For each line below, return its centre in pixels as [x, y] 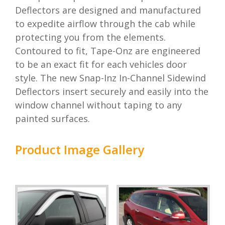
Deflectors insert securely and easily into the [112, 91]
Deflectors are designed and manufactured [108, 10]
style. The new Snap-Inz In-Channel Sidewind [110, 78]
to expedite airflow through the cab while [105, 24]
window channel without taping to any [98, 105]
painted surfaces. [52, 119]
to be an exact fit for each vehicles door [101, 64]
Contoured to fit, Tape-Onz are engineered [108, 51]
